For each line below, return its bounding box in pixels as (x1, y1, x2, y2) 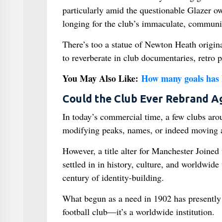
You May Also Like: (62, 71, 141, 85)
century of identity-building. (62, 171, 164, 183)
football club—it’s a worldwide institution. (62, 205, 215, 218)
